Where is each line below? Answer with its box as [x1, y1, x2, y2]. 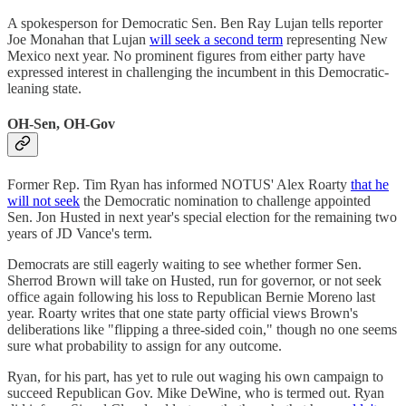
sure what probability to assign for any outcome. [7, 337, 282, 353]
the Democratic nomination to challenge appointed [80, 192, 371, 208]
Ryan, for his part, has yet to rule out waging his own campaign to [7, 368, 383, 384]
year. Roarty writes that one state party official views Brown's [7, 304, 358, 321]
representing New [283, 32, 388, 48]
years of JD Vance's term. [7, 225, 152, 241]
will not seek [7, 192, 80, 208]
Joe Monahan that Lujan [7, 32, 150, 48]
